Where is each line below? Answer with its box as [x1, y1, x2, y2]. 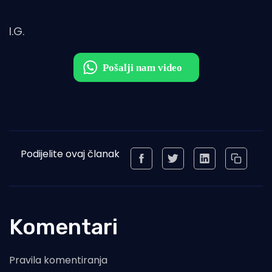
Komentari [9, 213, 118, 240]
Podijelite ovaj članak [20, 146, 120, 161]
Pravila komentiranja [9, 253, 107, 267]
